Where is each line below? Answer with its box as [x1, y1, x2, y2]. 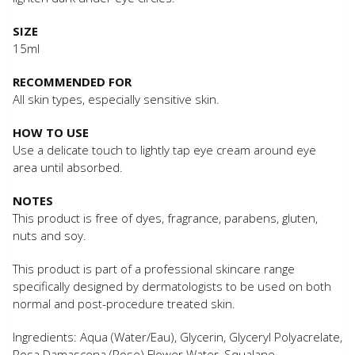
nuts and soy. [13, 227, 86, 244]
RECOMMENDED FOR [13, 74, 132, 90]
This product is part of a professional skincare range [13, 261, 295, 277]
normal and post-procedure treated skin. [13, 296, 235, 312]
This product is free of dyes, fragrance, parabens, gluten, [13, 210, 318, 227]
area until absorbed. [13, 159, 123, 176]
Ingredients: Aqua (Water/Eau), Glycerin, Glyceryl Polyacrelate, [13, 329, 342, 345]
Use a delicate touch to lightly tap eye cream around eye [13, 142, 316, 158]
